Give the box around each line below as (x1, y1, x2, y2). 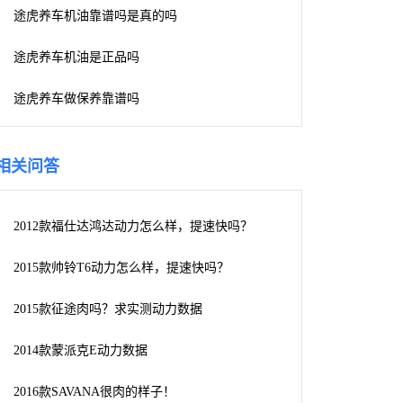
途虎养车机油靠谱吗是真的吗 (13, 9, 177, 22)
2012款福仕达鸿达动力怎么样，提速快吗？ (13, 219, 253, 233)
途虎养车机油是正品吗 (13, 50, 139, 64)
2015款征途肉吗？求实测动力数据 (13, 302, 202, 316)
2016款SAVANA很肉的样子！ (13, 385, 175, 399)
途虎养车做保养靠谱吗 (13, 92, 139, 105)
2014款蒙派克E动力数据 (13, 344, 148, 357)
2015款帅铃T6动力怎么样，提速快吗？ (13, 261, 229, 274)
